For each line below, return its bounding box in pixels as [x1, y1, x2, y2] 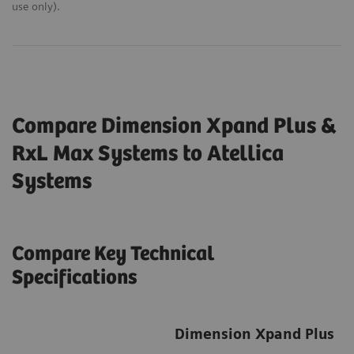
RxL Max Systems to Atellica [12, 141, 284, 168]
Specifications [12, 266, 137, 290]
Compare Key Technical [12, 243, 214, 266]
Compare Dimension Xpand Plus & [12, 114, 337, 140]
